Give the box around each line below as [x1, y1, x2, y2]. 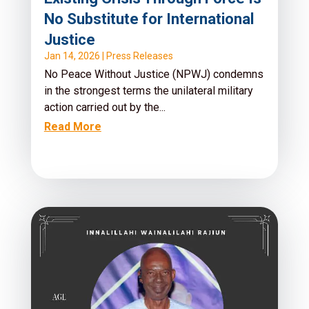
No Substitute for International [43, 10, 254, 28]
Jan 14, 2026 [43, 50, 100, 61]
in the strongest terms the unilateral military [43, 83, 253, 97]
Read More [43, 119, 101, 133]
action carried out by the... [43, 100, 166, 114]
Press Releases [106, 50, 173, 61]
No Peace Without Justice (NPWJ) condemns [43, 67, 263, 81]
